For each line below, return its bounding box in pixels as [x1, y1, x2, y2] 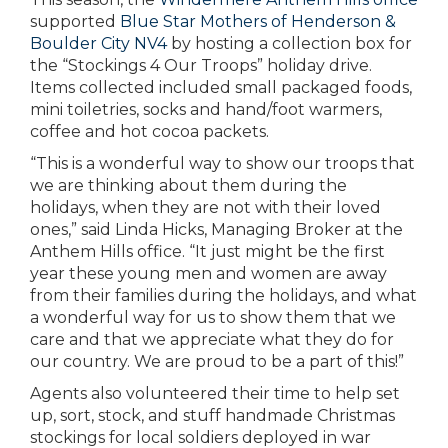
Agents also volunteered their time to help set [30, 384, 400, 403]
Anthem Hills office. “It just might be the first [30, 242, 385, 261]
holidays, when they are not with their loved [30, 198, 381, 217]
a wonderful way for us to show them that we [30, 308, 396, 327]
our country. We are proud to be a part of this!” [30, 352, 404, 371]
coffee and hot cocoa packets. [30, 122, 269, 141]
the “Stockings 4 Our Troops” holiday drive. [30, 56, 372, 75]
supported [30, 12, 120, 31]
